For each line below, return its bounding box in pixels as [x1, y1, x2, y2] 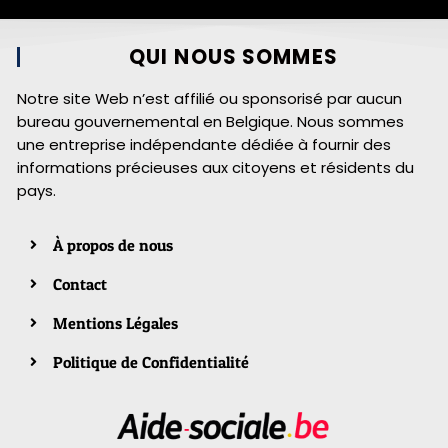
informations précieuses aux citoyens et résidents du [17, 156, 414, 178]
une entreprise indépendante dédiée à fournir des [17, 133, 391, 155]
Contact [52, 273, 107, 294]
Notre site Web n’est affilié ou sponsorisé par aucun [17, 87, 402, 109]
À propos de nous [52, 234, 173, 255]
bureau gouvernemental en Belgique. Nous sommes [17, 110, 404, 132]
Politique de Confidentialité [52, 351, 249, 372]
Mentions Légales [52, 312, 178, 333]
